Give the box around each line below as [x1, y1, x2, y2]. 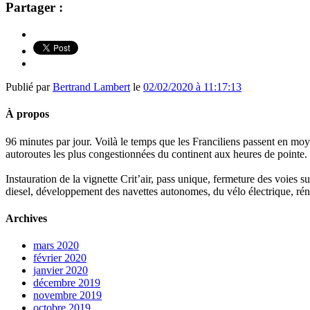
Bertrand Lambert [53, 81, 130, 93]
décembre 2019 [33, 277, 100, 289]
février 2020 [33, 252, 86, 264]
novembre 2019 [33, 289, 102, 302]
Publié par [6, 81, 53, 93]
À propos [6, 108, 49, 120]
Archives [6, 212, 47, 224]
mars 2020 [33, 239, 79, 252]
